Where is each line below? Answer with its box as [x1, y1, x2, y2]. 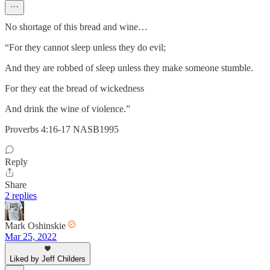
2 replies [5, 190, 37, 201]
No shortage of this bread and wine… [5, 21, 148, 32]
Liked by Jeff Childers [10, 254, 86, 263]
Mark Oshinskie [5, 220, 66, 231]
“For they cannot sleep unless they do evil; [5, 42, 166, 52]
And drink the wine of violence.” [5, 103, 130, 114]
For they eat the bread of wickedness [5, 83, 144, 93]
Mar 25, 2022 [5, 231, 57, 242]
